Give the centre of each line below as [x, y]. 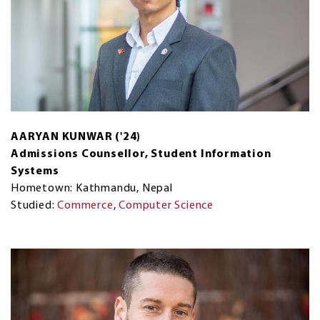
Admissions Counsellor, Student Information [141, 154]
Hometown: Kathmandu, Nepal [92, 188]
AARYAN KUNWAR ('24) [76, 137]
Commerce [85, 205]
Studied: [34, 205]
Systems [35, 171]
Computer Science [166, 205]
